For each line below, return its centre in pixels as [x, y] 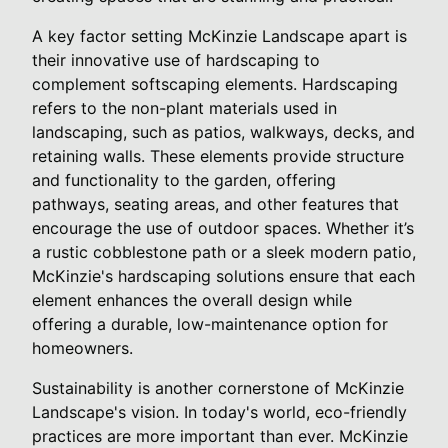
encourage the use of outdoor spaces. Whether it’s [223, 227]
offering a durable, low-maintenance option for [210, 323]
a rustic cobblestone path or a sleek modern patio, [224, 251]
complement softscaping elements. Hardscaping [215, 83]
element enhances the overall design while [192, 299]
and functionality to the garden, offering [184, 179]
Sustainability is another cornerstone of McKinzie [218, 387]
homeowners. [82, 347]
